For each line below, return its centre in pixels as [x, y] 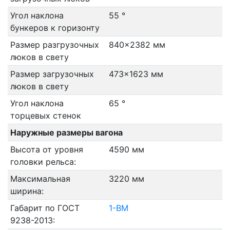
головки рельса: [43, 162]
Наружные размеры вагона [66, 132]
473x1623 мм [136, 74]
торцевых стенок [45, 116]
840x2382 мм [137, 45]
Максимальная [40, 179]
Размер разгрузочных [54, 45]
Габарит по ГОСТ [45, 208]
